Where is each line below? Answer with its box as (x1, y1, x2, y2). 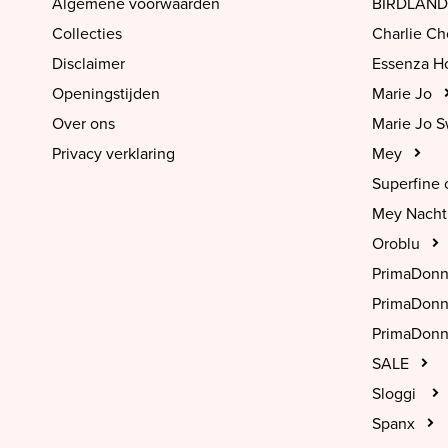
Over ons (52, 114, 115, 134)
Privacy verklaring (52, 144, 175, 164)
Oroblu (372, 234, 420, 254)
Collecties (52, 24, 122, 44)
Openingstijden (52, 84, 160, 104)
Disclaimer (52, 54, 125, 74)
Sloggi (372, 384, 420, 404)
